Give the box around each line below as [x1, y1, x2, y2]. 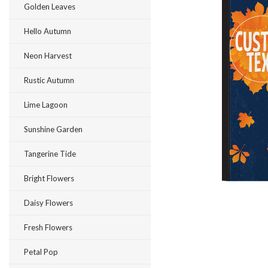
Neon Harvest [24, 51, 72, 60]
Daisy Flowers [24, 198, 73, 208]
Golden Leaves [24, 2, 75, 11]
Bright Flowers [24, 173, 74, 183]
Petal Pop [24, 247, 58, 257]
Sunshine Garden [24, 124, 83, 134]
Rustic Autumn [24, 75, 74, 85]
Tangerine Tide [24, 149, 76, 159]
